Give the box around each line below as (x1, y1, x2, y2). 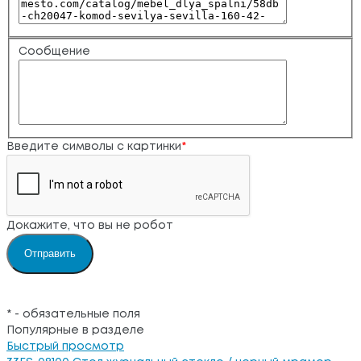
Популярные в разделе (6, 325, 144, 335)
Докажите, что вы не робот (6, 220, 173, 230)
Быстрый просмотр (6, 341, 124, 351)
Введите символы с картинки (6, 141, 181, 151)
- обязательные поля (11, 309, 140, 319)
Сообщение (18, 46, 90, 56)
